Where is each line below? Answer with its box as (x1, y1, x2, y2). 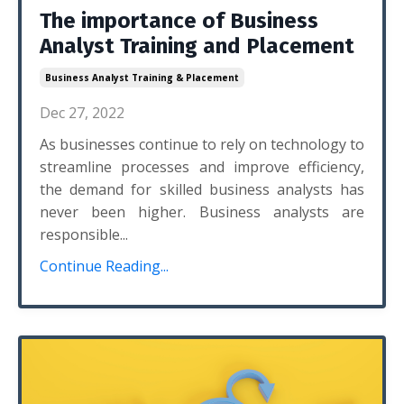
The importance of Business (40, 8, 318, 33)
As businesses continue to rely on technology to (40, 134, 364, 154)
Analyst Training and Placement (40, 33, 354, 59)
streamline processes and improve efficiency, (40, 157, 364, 177)
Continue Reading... (40, 256, 169, 276)
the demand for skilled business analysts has (40, 179, 364, 199)
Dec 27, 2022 (40, 103, 124, 123)
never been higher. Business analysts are (40, 202, 364, 222)
